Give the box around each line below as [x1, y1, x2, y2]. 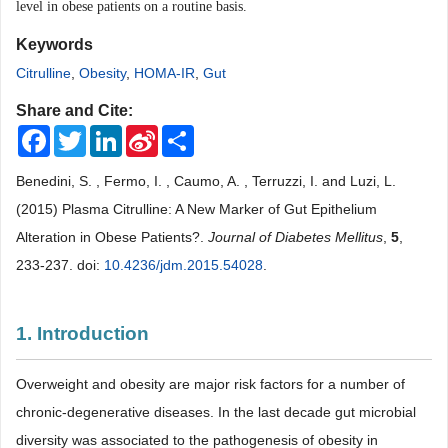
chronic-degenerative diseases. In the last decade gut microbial [16, 404, 416, 420]
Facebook [50, 125, 113, 141]
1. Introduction [16, 323, 149, 344]
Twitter [86, 125, 128, 141]
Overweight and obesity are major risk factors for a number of [16, 376, 405, 392]
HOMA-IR [134, 65, 195, 81]
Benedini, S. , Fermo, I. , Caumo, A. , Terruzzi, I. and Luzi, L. [16, 173, 396, 189]
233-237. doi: [16, 257, 104, 273]
